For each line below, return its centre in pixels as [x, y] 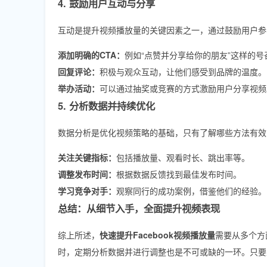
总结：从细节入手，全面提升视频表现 [139, 208]
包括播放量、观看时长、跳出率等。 [183, 157]
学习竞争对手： [87, 190]
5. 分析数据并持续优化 [106, 105]
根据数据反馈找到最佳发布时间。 [179, 174]
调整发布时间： [87, 174]
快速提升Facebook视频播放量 [157, 235]
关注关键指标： [87, 157]
